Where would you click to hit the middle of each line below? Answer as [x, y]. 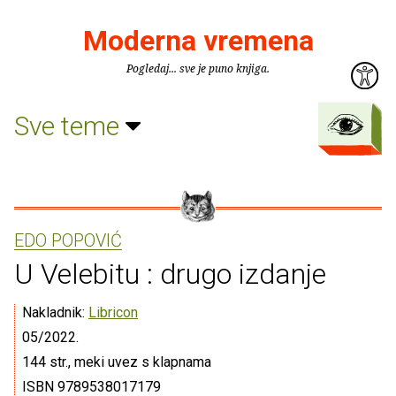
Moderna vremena [198, 41]
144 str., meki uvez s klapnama [117, 362]
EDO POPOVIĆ [68, 240]
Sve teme [70, 126]
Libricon [113, 312]
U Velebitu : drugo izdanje [170, 274]
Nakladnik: [55, 312]
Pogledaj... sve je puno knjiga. [198, 69]
